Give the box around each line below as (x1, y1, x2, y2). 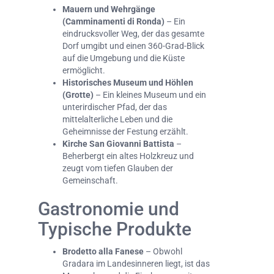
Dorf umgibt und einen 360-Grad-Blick (62, 41, 204, 51)
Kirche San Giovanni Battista (62, 139, 174, 149)
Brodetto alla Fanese (62, 246, 144, 257)
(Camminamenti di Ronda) (62, 17, 165, 27)
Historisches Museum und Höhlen (62, 78, 193, 88)
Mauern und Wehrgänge (62, 4, 155, 15)
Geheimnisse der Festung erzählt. (62, 127, 188, 137)
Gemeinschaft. (62, 176, 118, 186)
